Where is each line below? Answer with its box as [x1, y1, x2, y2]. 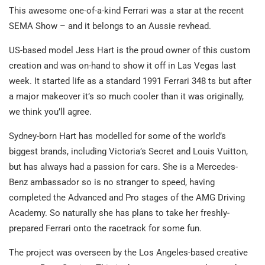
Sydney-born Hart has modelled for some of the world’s [9, 130, 226, 141]
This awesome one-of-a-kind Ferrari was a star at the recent [9, 5, 244, 16]
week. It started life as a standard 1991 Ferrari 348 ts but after [9, 75, 251, 86]
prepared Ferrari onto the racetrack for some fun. [9, 222, 202, 234]
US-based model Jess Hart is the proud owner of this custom [9, 44, 250, 56]
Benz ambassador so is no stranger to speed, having [9, 176, 215, 188]
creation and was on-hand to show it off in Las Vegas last [9, 60, 236, 71]
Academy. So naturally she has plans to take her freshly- [9, 207, 230, 218]
